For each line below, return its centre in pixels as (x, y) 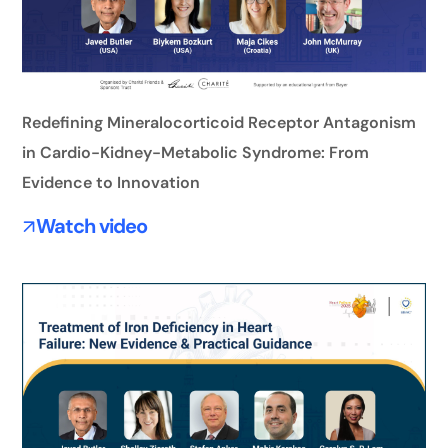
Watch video (91, 225)
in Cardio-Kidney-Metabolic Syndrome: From (196, 152)
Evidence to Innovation (111, 182)
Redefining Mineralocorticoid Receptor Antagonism (219, 122)
